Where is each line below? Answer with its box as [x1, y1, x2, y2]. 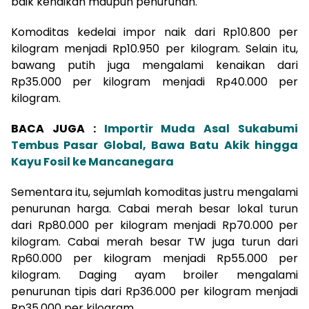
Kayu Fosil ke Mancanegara [11, 153, 174, 170]
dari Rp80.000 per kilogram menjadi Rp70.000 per [11, 217, 298, 233]
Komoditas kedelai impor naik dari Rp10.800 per [11, 23, 298, 40]
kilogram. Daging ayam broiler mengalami [11, 266, 298, 283]
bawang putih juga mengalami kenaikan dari [11, 57, 298, 73]
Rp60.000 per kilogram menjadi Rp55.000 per [11, 250, 298, 266]
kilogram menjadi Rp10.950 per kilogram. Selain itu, [11, 40, 298, 57]
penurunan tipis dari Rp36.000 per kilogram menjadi [11, 283, 298, 299]
